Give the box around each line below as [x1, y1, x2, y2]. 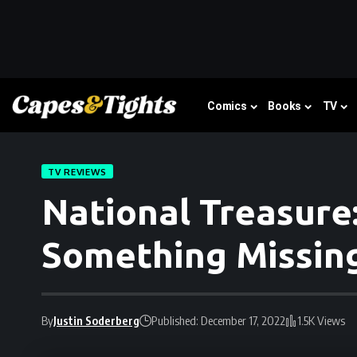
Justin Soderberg [53, 312, 139, 328]
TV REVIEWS [48, 165, 108, 178]
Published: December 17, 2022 [151, 312, 285, 328]
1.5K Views [297, 312, 345, 328]
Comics [207, 100, 247, 113]
